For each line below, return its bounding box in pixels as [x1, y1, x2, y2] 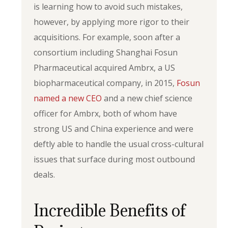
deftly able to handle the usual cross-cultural [34, 138, 204, 150]
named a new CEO [34, 93, 102, 104]
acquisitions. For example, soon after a [34, 32, 181, 43]
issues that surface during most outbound [34, 154, 195, 165]
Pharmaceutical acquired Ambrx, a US [34, 62, 176, 73]
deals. [34, 169, 55, 180]
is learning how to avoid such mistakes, [34, 1, 183, 12]
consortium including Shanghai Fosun [34, 47, 178, 58]
